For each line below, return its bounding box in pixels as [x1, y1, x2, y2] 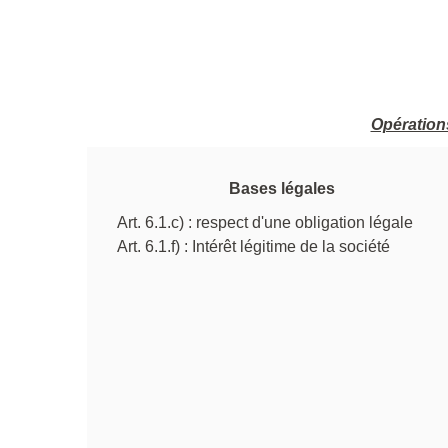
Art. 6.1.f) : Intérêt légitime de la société [117, 237, 390, 255]
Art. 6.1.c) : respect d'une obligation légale [117, 213, 413, 231]
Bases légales [229, 179, 335, 197]
